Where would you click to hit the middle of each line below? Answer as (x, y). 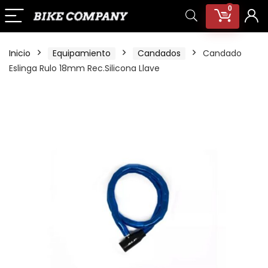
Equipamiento (82, 53)
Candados (159, 53)
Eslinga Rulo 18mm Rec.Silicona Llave (84, 68)
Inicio (20, 53)
